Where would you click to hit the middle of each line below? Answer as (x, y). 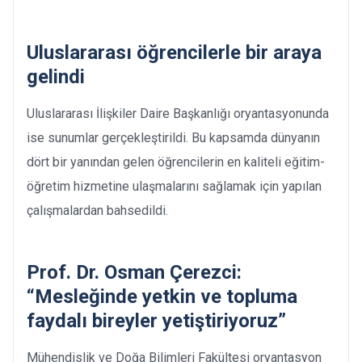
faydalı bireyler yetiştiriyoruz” (156, 320)
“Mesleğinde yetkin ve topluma (162, 296)
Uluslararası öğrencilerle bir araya (174, 52)
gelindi (56, 76)
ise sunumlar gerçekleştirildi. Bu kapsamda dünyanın (173, 137)
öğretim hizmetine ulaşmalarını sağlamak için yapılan (174, 186)
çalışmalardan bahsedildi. (101, 210)
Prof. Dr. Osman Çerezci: (134, 272)
